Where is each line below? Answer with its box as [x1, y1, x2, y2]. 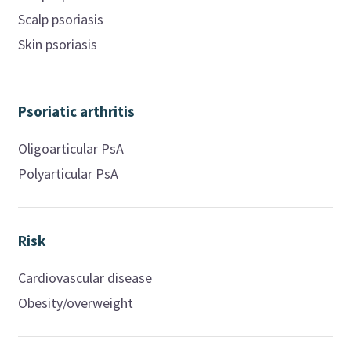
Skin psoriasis [18, 34, 98, 53]
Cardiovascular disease [18, 268, 153, 287]
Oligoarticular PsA [18, 139, 125, 157]
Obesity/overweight [18, 293, 134, 312]
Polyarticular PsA [18, 164, 119, 183]
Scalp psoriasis [18, 9, 104, 28]
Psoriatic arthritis [18, 101, 136, 121]
